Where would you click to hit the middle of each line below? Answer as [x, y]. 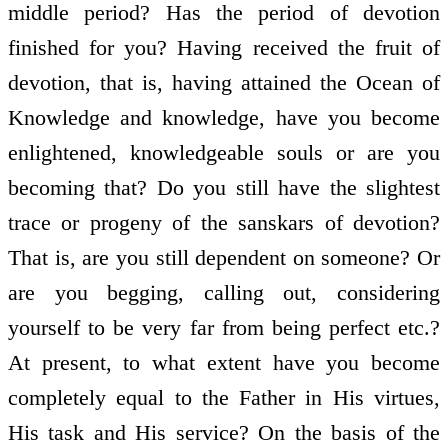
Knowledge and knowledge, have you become [224, 118]
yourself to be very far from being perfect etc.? [224, 328]
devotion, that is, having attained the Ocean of [224, 83]
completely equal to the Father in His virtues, [224, 398]
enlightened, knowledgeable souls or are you [224, 153]
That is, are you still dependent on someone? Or [224, 258]
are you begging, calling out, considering [224, 293]
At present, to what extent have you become [224, 363]
